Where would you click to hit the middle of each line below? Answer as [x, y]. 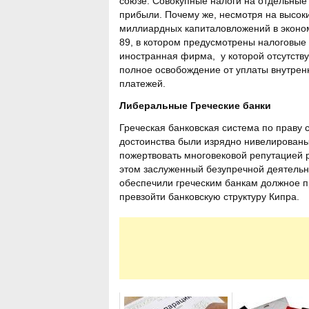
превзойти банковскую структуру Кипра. [209, 197]
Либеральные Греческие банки [195, 106]
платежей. [142, 83]
